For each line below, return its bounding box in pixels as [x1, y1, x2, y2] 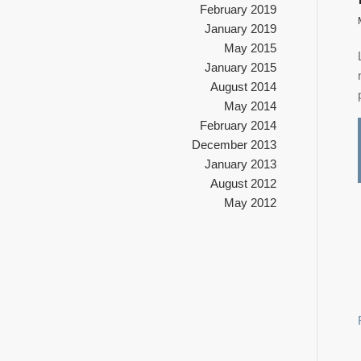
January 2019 [204, 22, 276, 35]
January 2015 [204, 60, 276, 74]
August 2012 [210, 176, 276, 190]
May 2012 [223, 196, 276, 210]
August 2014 [210, 80, 276, 93]
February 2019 [199, 2, 276, 16]
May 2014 [223, 99, 276, 113]
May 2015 [223, 41, 276, 55]
